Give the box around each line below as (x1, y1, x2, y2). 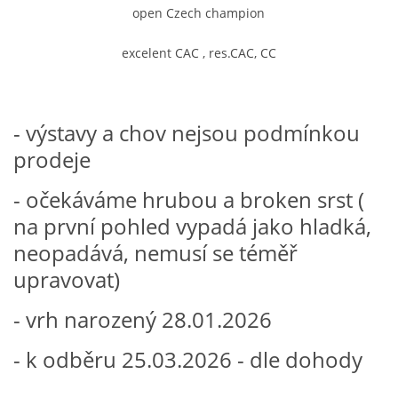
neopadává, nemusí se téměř (13, 237, 298, 267)
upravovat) (13, 264, 125, 294)
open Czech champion (132, 4, 265, 21)
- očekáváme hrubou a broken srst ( (13, 184, 364, 214)
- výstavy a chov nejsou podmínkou (13, 117, 360, 147)
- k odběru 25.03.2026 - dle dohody (13, 344, 368, 374)
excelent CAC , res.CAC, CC (121, 44, 276, 61)
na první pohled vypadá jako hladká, (13, 211, 371, 241)
